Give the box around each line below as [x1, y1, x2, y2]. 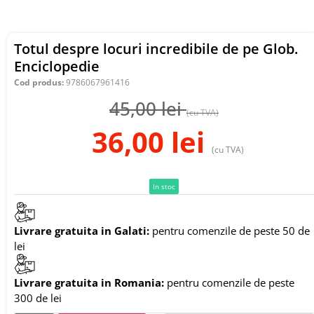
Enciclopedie [14, 57, 100, 76]
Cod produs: [14, 76, 64, 89]
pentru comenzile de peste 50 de [149, 223, 310, 238]
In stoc [153, 181, 175, 191]
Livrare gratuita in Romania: [14, 275, 164, 289]
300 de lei [14, 290, 62, 305]
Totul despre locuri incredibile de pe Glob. [14, 39, 298, 59]
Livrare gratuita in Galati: [14, 223, 149, 238]
